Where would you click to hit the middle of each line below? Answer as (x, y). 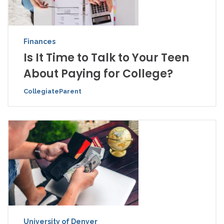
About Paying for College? (98, 74)
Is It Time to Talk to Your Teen (106, 58)
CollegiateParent (52, 91)
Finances (39, 42)
